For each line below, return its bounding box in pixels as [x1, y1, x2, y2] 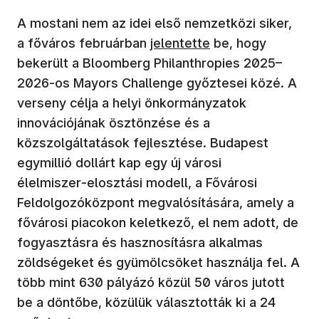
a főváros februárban [17, 35, 150, 51]
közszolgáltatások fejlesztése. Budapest [17, 135, 268, 150]
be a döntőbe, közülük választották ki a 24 [17, 294, 276, 310]
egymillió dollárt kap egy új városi [17, 155, 221, 170]
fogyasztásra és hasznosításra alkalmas [17, 234, 263, 250]
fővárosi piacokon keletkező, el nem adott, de [17, 214, 298, 230]
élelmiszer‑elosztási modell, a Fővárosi [17, 174, 257, 190]
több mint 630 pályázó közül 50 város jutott [17, 274, 285, 290]
